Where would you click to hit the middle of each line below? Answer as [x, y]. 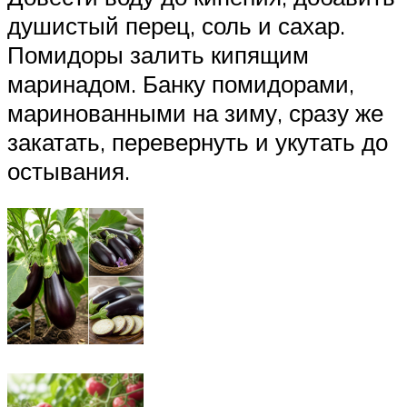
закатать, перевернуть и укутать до [198, 141]
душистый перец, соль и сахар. [176, 25]
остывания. [69, 170]
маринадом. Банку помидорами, [181, 83]
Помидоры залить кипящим [158, 54]
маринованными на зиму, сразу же [195, 112]
